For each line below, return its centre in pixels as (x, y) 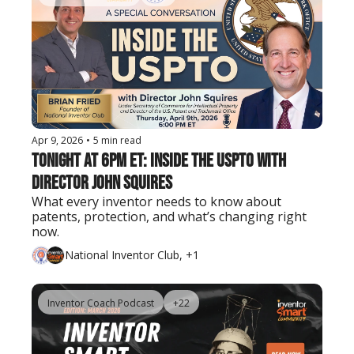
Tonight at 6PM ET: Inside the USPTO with (159, 160)
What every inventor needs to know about (156, 201)
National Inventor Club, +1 (132, 255)
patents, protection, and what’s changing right (169, 216)
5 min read (117, 140)
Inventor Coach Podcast (101, 303)
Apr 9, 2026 (57, 140)
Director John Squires (102, 183)
